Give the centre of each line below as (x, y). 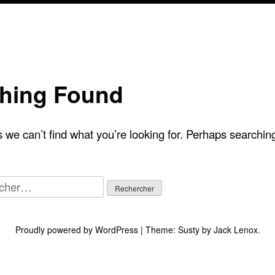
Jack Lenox (235, 229)
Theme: (161, 229)
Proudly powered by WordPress (78, 229)
